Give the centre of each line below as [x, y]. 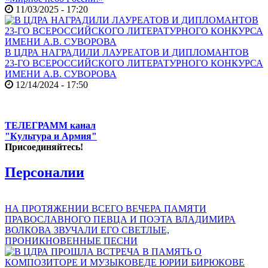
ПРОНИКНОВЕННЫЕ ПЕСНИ [71, 241]
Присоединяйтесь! [44, 147]
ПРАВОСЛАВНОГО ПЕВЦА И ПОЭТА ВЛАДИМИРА [120, 220]
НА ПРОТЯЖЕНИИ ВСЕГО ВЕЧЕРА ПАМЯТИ [106, 209]
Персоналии [45, 173]
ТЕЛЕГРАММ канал [50, 126]
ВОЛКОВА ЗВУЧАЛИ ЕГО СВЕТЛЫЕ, [87, 230]
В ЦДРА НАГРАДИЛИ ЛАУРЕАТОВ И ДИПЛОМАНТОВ [127, 53]
